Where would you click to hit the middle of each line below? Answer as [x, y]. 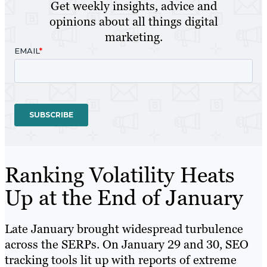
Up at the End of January [124, 198]
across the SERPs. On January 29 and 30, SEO [127, 245]
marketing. [133, 37]
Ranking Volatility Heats [120, 175]
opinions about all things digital [133, 22]
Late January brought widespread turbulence [124, 229]
